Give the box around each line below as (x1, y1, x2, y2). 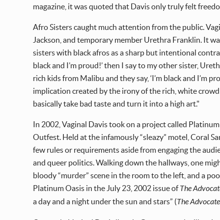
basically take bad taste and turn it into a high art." (33, 99, 200, 109)
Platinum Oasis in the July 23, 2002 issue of (33, 184, 180, 193)
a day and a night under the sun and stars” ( (33, 197, 177, 206)
